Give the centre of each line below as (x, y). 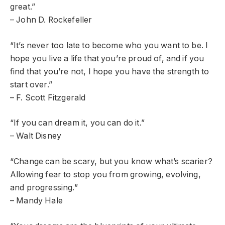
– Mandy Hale (36, 201)
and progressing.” (44, 188)
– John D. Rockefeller (51, 20)
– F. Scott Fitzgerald (48, 97)
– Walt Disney (36, 136)
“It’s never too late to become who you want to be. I (109, 45)
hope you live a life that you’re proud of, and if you (107, 58)
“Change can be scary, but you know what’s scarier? (111, 162)
